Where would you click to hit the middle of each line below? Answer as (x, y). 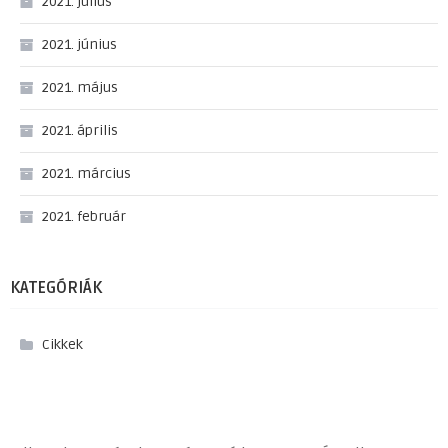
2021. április (80, 131)
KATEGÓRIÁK (56, 288)
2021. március (86, 174)
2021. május (80, 88)
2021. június (79, 45)
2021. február (84, 217)
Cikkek (62, 345)
